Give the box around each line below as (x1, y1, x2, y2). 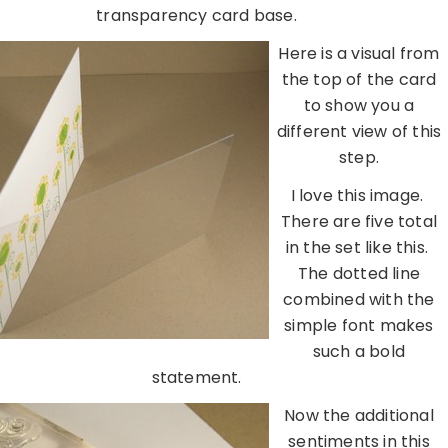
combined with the (283, 288, 435, 312)
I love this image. (290, 184, 428, 208)
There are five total (281, 210, 437, 234)
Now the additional (284, 404, 434, 428)
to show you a (303, 94, 415, 118)
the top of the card (281, 68, 437, 92)
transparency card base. (96, 4, 297, 28)
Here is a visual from (278, 42, 440, 66)
